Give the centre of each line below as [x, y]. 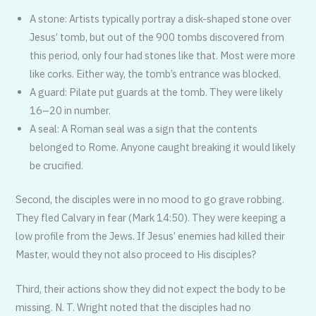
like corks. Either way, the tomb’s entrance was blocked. [156, 73]
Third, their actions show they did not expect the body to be [151, 288]
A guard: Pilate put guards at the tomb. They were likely [157, 92]
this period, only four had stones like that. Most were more [163, 55]
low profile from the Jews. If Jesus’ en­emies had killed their [151, 236]
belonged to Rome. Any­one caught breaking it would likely [163, 147]
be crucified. [57, 165]
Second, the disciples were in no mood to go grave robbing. [150, 199]
